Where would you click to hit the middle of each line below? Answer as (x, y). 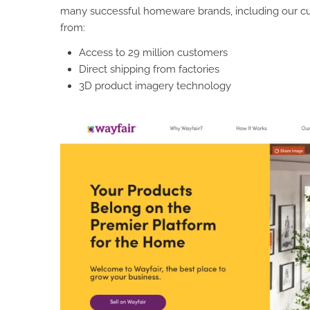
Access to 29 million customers (153, 53)
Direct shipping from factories (149, 70)
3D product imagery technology (155, 86)
